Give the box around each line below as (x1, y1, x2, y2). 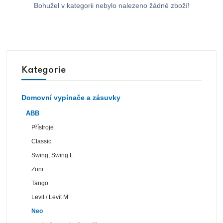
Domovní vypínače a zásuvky (21, 93, 120, 102)
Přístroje (31, 123, 54, 131)
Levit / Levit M (31, 193, 69, 201)
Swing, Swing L (31, 151, 74, 159)
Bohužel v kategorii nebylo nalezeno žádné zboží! (33, 1, 190, 9)
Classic (31, 137, 52, 145)
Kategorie (21, 65, 66, 75)
